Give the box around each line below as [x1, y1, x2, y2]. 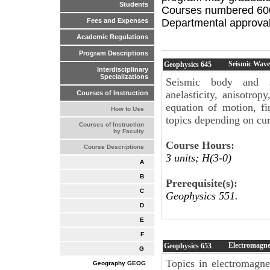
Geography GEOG [93, 259, 146, 266]
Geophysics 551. [166, 189, 238, 202]
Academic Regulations [77, 33, 148, 41]
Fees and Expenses [87, 17, 148, 25]
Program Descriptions [79, 49, 148, 57]
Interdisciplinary [97, 66, 148, 74]
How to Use [110, 105, 144, 113]
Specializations [100, 73, 148, 81]
